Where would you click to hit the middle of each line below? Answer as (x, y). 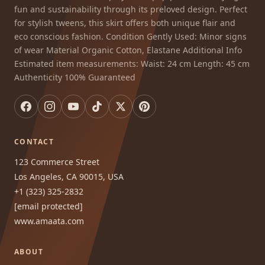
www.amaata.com (49, 221)
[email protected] (49, 206)
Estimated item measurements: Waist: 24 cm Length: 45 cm (132, 64)
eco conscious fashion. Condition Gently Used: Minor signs (130, 37)
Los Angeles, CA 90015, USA (69, 177)
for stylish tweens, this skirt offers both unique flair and (125, 23)
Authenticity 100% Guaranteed (75, 77)
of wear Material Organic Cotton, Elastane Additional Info (128, 50)
